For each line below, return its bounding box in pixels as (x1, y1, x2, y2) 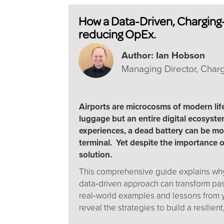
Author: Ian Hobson (121, 50, 205, 61)
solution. (79, 149, 112, 160)
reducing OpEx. (78, 25, 156, 42)
